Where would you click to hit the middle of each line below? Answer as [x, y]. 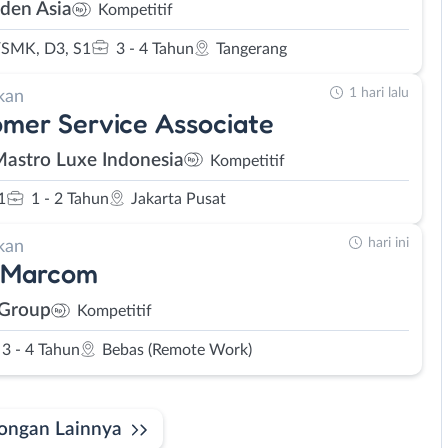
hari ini [388, 243]
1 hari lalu [379, 92]
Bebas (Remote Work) [177, 349]
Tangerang [251, 48]
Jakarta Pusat [178, 199]
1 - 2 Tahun [70, 199]
